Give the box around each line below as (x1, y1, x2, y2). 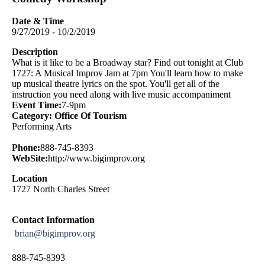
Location (12, 173, 47, 184)
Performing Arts (12, 121, 72, 132)
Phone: (12, 143, 40, 153)
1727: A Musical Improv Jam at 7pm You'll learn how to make (12, 68, 243, 79)
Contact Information (12, 215, 95, 225)
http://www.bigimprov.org (48, 153, 145, 164)
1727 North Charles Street (12, 184, 109, 195)
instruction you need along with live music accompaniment (12, 89, 231, 100)
